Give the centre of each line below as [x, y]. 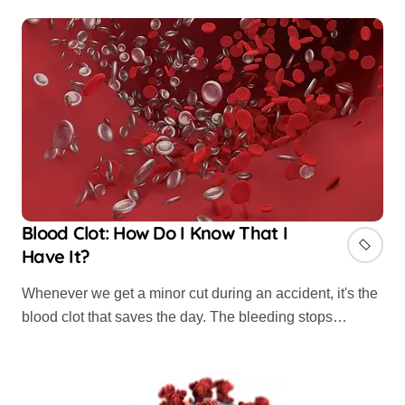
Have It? [56, 256]
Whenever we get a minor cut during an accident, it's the [28, 293]
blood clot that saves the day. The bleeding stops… [184, 316]
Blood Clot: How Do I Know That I [155, 232]
